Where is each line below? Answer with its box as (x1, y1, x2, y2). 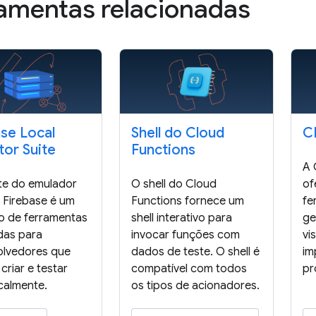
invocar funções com (130, 228, 240, 243)
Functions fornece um (130, 194, 244, 209)
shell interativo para (130, 211, 232, 226)
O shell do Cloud (130, 177, 217, 192)
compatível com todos (130, 262, 247, 276)
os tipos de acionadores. (130, 279, 260, 293)
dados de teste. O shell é (130, 245, 260, 260)
